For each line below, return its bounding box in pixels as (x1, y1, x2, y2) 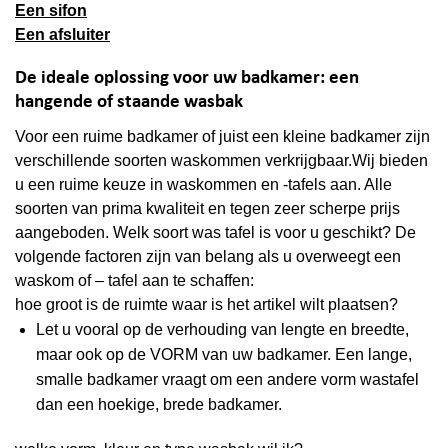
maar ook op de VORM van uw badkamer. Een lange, (35, 345, 412, 363)
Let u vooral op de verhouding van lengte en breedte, (35, 320, 409, 338)
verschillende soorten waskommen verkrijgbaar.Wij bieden (15, 151, 428, 169)
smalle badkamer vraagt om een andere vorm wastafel (35, 370, 419, 388)
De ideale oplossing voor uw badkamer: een (15, 69, 359, 89)
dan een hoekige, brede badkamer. (35, 395, 282, 413)
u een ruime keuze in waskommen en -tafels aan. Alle (15, 175, 392, 193)
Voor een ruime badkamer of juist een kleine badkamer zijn (15, 127, 430, 145)
